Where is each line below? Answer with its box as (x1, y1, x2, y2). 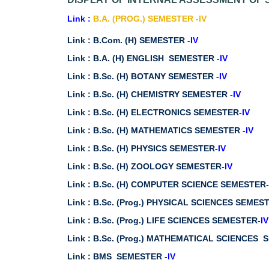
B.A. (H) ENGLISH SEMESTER (93, 53, 217, 63)
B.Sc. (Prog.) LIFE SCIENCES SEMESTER (93, 216, 258, 225)
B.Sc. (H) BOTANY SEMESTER (93, 71, 216, 81)
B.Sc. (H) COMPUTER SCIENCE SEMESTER (93, 180, 266, 189)
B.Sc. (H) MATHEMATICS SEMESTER (93, 125, 243, 135)
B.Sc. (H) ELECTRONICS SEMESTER (93, 107, 239, 117)
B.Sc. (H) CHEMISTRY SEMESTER (93, 89, 230, 99)
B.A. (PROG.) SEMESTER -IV (93, 14, 207, 23)
